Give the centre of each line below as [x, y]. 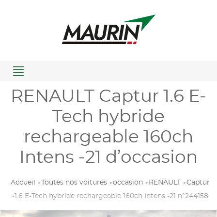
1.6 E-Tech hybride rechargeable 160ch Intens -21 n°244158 [111, 196]
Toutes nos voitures [74, 183]
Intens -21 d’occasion [108, 157]
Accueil [23, 183]
